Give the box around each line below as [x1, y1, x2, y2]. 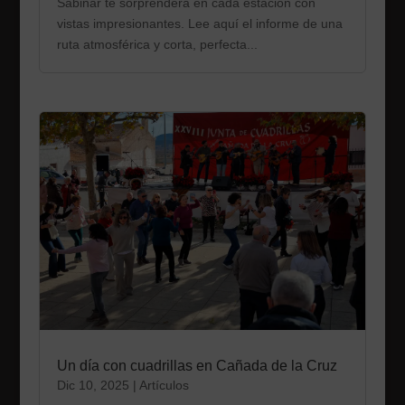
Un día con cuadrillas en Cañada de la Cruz [56, 358, 337, 374]
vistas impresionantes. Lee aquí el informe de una [56, 16, 343, 32]
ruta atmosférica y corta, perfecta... [56, 37, 258, 52]
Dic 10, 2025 [56, 378, 129, 393]
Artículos [138, 378, 189, 393]
